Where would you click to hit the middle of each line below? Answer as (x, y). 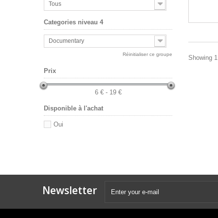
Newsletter (70, 190)
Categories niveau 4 (73, 22)
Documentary (66, 41)
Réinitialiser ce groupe (148, 54)
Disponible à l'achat (73, 109)
